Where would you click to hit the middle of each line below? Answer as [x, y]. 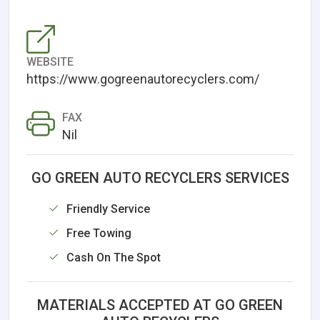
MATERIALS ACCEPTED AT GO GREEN [160, 305]
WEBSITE [50, 61]
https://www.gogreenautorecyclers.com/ [143, 79]
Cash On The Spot [114, 257]
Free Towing [99, 233]
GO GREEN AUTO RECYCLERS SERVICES [160, 177]
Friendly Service [108, 209]
